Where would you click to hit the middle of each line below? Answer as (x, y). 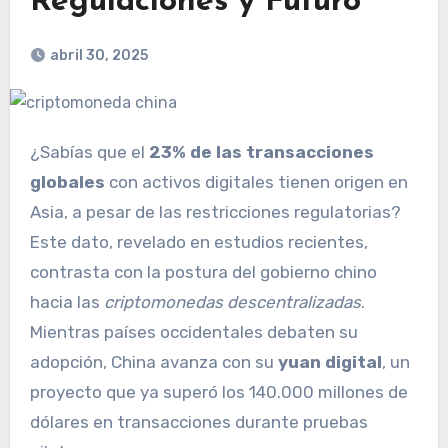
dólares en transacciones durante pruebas (198, 422)
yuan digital (329, 362)
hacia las (66, 302)
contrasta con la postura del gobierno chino (203, 272)
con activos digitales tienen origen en (256, 182)
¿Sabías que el (99, 152)
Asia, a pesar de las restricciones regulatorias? (215, 212)
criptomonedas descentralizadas (232, 302)
